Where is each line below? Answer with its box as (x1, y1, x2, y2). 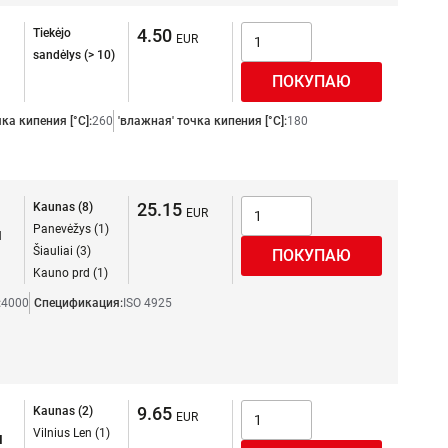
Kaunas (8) (33, 200, 93, 214)
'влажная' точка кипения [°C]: (118, 114, 287, 128)
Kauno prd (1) (33, 266, 108, 280)
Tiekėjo (33, 26, 71, 40)
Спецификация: (34, 296, 123, 310)
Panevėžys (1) (33, 222, 109, 236)
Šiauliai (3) (33, 244, 91, 258)
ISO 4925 (123, 296, 172, 310)
